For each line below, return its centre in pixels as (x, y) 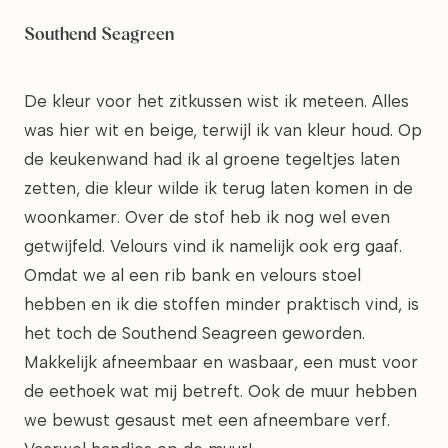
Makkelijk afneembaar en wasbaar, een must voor (221, 362)
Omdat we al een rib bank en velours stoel (192, 275)
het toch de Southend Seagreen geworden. (194, 333)
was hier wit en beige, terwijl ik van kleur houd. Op (223, 130)
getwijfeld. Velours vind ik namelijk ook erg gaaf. (213, 246)
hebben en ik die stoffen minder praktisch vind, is (221, 304)
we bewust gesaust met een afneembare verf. (207, 420)
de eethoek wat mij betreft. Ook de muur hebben (220, 391)
